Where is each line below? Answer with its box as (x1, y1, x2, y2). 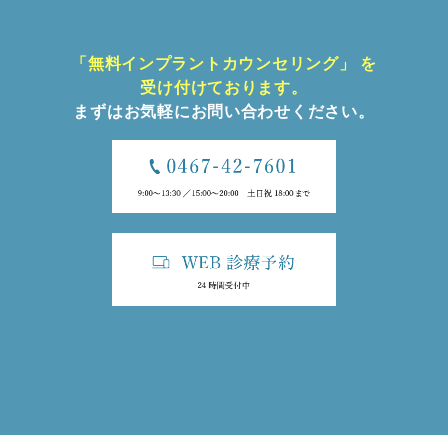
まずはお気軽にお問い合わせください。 (73, 103, 375, 121)
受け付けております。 (140, 79, 308, 97)
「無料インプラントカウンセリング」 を (71, 55, 377, 73)
